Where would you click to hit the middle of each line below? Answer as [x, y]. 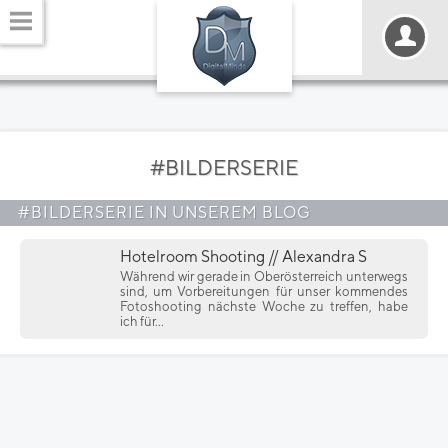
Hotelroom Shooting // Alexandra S [243, 256]
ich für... [142, 321]
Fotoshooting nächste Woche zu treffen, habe [264, 306]
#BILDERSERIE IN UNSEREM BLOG [164, 212]
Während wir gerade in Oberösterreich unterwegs [264, 276]
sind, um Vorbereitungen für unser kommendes [264, 291]
